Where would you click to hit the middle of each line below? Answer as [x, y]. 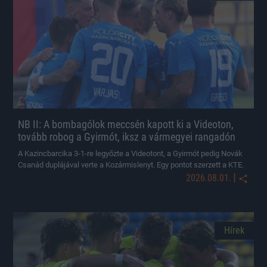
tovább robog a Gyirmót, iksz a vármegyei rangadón [127, 137]
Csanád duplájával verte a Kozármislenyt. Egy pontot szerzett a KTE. [131, 165]
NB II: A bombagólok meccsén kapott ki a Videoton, [126, 124]
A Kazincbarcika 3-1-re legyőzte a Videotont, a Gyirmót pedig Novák [130, 153]
